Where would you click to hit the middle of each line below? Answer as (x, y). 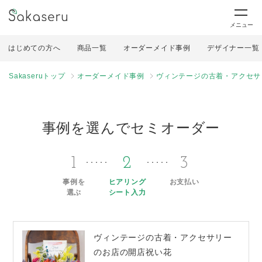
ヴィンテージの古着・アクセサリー (163, 237)
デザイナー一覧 (233, 48)
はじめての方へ (35, 48)
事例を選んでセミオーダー (131, 128)
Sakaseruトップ (37, 76)
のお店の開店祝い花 (133, 252)
